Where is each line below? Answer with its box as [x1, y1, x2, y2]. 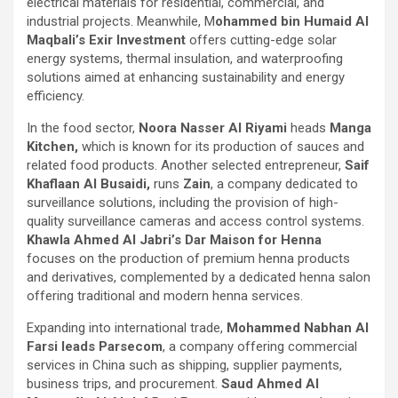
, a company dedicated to [211, 175, 358, 192]
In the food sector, [27, 119, 139, 136]
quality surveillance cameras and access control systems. [27, 212, 364, 229]
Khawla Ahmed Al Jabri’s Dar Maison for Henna [27, 231, 322, 248]
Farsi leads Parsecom [27, 338, 163, 354]
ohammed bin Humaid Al [215, 12, 369, 29]
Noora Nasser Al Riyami [139, 119, 287, 136]
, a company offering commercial [163, 338, 357, 354]
